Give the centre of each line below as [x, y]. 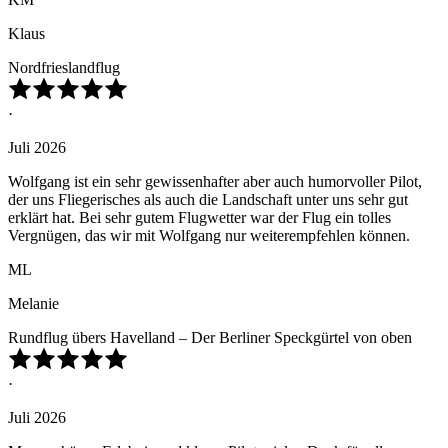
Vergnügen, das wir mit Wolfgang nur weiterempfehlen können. [209, 236]
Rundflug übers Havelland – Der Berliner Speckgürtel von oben [210, 338]
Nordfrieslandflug [64, 68]
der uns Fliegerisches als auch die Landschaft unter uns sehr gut [208, 200]
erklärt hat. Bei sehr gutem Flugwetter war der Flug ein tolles [199, 218]
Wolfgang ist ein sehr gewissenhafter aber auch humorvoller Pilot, [215, 182]
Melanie [33, 304]
